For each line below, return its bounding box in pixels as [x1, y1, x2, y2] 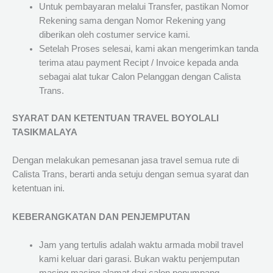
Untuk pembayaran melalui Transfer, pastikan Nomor [38, 2, 249, 12]
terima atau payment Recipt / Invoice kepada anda [38, 58, 238, 68]
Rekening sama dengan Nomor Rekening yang [38, 16, 225, 26]
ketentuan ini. [12, 183, 65, 194]
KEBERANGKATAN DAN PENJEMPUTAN [12, 211, 190, 222]
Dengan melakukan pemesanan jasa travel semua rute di [12, 155, 239, 166]
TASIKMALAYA [12, 127, 77, 138]
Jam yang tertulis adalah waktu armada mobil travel [38, 240, 243, 250]
